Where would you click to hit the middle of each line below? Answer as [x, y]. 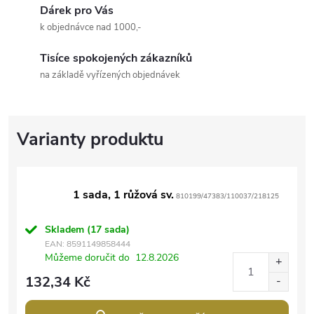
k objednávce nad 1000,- [91, 27]
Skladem [66, 229]
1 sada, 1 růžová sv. [123, 194]
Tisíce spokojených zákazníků [116, 58]
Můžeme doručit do [87, 257]
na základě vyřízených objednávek [110, 75]
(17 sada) [108, 229]
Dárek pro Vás [77, 10]
